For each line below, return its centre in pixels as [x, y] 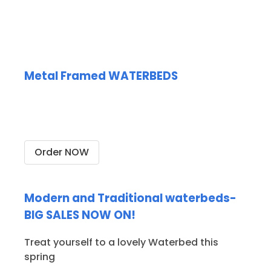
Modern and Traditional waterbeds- [130, 198]
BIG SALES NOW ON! [80, 215]
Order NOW [62, 152]
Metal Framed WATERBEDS [101, 76]
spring [40, 256]
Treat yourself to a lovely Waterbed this [121, 242]
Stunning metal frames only [128, 104]
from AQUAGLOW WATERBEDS [135, 120]
